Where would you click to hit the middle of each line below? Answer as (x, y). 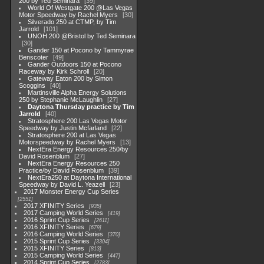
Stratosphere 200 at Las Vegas (72, 135)
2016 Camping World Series (64, 234)
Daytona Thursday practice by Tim (81, 107)
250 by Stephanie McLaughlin (61, 100)
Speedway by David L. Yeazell (62, 184)
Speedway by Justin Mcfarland (63, 128)
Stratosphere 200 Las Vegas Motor (78, 121)
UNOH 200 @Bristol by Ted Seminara (82, 36)
